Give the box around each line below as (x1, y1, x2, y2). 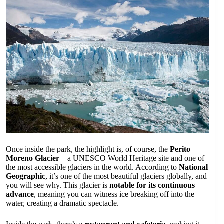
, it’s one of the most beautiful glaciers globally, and (45, 171, 207, 180)
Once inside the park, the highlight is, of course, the (6, 144, 170, 153)
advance (6, 189, 34, 198)
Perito (170, 144, 190, 153)
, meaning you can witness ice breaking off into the (34, 189, 194, 198)
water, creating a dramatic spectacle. (6, 198, 119, 207)
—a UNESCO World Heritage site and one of (59, 153, 204, 162)
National (179, 162, 208, 171)
